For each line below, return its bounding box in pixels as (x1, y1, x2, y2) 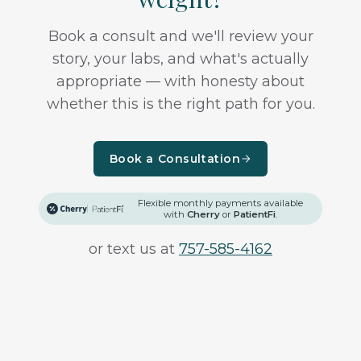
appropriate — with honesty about (56, 72, 305, 90)
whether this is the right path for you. (46, 94, 315, 113)
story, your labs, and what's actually (52, 49, 309, 68)
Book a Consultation (109, 151, 241, 166)
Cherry (187, 208, 221, 220)
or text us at (89, 239, 179, 258)
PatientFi (234, 208, 276, 220)
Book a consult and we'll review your (48, 27, 313, 45)
